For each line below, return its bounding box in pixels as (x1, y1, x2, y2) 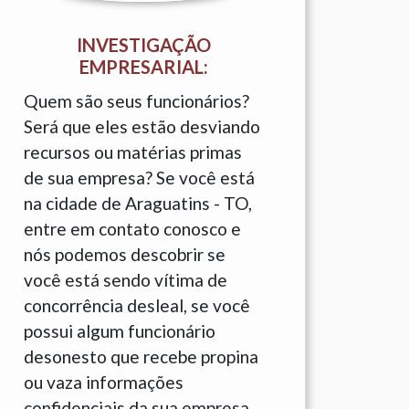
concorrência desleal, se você (24, 295, 250, 316)
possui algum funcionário (24, 320, 215, 341)
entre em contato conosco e (24, 218, 241, 239)
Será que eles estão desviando (24, 116, 260, 137)
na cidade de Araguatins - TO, (24, 193, 252, 214)
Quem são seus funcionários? (24, 90, 249, 111)
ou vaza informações (24, 372, 184, 393)
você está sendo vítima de (24, 269, 227, 290)
